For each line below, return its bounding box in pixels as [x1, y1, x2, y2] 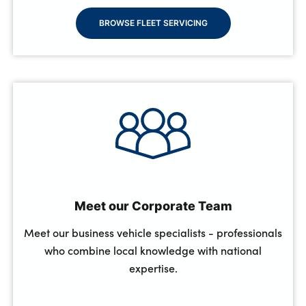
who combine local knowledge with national [44, 243, 262, 258]
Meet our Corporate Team [74, 197, 232, 214]
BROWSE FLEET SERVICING [98, 16, 208, 29]
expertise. [128, 261, 178, 275]
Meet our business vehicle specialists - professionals [24, 225, 282, 240]
